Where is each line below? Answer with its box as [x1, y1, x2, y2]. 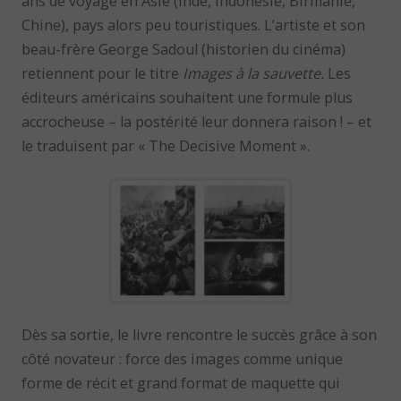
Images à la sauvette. [183, 64, 325, 84]
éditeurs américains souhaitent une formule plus [21, 88, 354, 108]
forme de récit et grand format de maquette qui [21, 373, 341, 394]
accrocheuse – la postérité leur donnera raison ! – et [21, 112, 372, 132]
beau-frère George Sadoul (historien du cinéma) [21, 39, 346, 60]
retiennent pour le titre [21, 64, 183, 84]
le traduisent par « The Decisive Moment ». [21, 136, 311, 157]
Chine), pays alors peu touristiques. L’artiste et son [21, 15, 366, 36]
